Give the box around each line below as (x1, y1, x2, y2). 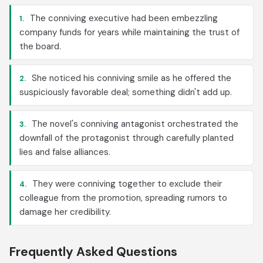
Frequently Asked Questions (9, 244, 177, 260)
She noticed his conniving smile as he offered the (29, 72, 231, 84)
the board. (19, 41, 61, 52)
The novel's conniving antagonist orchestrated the (29, 118, 238, 130)
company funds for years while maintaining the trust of (19, 26, 240, 38)
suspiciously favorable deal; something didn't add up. (19, 86, 232, 98)
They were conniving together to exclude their (30, 178, 222, 190)
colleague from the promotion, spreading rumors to (19, 192, 227, 204)
